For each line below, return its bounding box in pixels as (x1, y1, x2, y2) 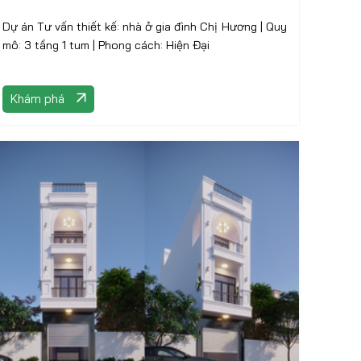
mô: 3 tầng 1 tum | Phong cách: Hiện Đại (98, 38, 210, 52)
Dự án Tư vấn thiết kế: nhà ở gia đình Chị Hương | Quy (2, 19, 260, 34)
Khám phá (10, 91, 64, 106)
